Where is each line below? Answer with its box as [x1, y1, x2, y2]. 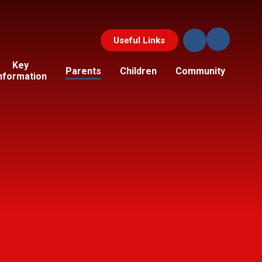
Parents [65, 65, 101, 77]
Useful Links [113, 35, 166, 46]
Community [175, 65, 225, 77]
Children [119, 65, 157, 77]
